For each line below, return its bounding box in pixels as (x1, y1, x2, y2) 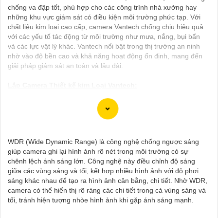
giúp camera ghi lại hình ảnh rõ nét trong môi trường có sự (8, 147, 188, 155)
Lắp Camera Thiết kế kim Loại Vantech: (8, 81, 137, 89)
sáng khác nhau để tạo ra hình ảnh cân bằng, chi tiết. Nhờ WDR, (8, 176, 207, 184)
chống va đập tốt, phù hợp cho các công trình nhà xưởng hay (8, 3, 197, 11)
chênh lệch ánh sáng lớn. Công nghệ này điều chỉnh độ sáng (8, 157, 195, 165)
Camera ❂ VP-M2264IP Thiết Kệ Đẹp (22, 151, 121, 159)
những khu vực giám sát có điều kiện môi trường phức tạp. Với (8, 13, 200, 21)
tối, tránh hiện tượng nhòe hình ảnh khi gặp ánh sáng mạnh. (8, 196, 194, 204)
